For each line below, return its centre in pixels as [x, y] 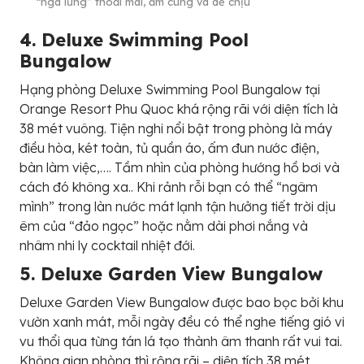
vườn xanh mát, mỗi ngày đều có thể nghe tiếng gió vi [182, 321]
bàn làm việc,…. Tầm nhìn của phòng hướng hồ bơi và [180, 167]
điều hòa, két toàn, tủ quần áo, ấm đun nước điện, [169, 147]
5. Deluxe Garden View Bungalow [171, 273]
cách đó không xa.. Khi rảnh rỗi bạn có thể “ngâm [169, 186]
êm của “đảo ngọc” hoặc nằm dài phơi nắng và [164, 225]
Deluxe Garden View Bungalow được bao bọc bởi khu [182, 302]
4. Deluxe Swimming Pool [134, 39]
